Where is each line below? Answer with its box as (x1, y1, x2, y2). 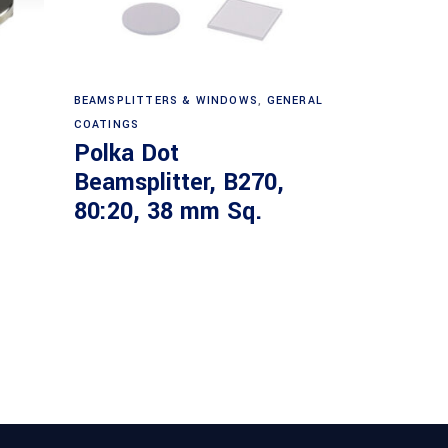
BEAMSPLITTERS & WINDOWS (73, 92, 259, 108)
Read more (164, 79, 238, 101)
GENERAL (266, 92, 323, 108)
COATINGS (73, 116, 140, 132)
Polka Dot (73, 136, 179, 170)
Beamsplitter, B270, (73, 165, 284, 199)
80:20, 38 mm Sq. (73, 194, 262, 228)
